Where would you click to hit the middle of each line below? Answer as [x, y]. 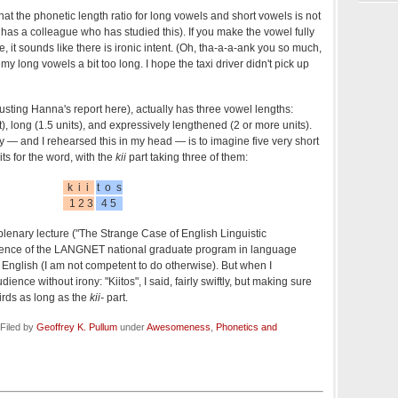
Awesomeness [179, 326]
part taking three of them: [187, 157]
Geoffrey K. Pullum [77, 326]
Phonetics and [247, 326]
